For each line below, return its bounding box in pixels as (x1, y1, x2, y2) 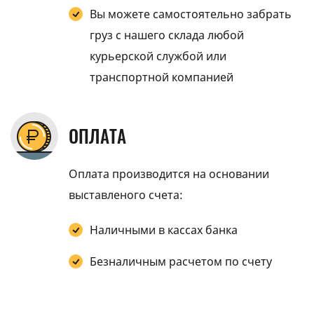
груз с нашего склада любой (90, 27, 244, 43)
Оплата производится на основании (69, 166, 269, 182)
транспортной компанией (90, 69, 233, 85)
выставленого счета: (69, 187, 183, 203)
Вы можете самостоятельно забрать (90, 6, 292, 22)
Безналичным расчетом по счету (90, 254, 272, 269)
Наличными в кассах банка (90, 222, 238, 238)
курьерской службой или (90, 48, 226, 64)
